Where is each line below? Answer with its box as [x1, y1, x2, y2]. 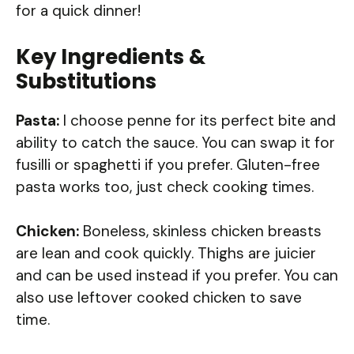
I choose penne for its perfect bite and [59, 110, 336, 130]
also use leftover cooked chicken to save [16, 288, 302, 308]
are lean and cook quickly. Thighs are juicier [16, 243, 316, 264]
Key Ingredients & [16, 42, 205, 71]
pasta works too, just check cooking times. [16, 176, 314, 197]
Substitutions [16, 66, 156, 96]
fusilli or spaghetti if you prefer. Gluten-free [16, 154, 320, 175]
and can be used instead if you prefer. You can [16, 265, 338, 286]
